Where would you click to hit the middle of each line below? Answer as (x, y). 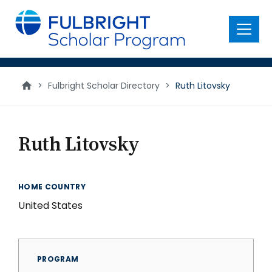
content (28, 24)
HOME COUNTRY (52, 187)
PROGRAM (58, 259)
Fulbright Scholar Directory (104, 86)
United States (50, 206)
